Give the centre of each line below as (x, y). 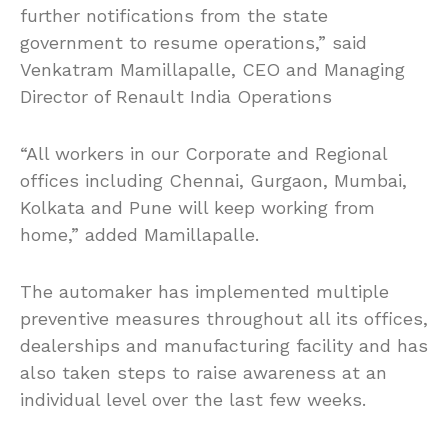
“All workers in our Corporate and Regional (203, 153)
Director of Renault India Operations (176, 96)
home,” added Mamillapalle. (139, 234)
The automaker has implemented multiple (204, 291)
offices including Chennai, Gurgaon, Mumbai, (213, 180)
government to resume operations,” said (193, 42)
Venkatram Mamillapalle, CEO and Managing (212, 69)
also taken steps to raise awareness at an (203, 372)
